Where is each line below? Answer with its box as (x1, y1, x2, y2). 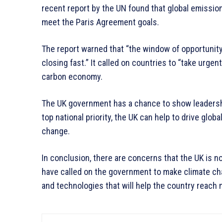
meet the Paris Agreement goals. (42, 17, 159, 28)
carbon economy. (42, 71, 103, 82)
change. (42, 126, 70, 137)
